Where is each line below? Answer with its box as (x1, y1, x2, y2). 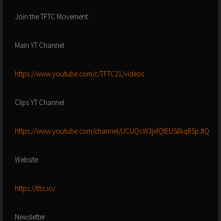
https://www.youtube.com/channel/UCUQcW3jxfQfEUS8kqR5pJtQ (15, 126, 209, 136)
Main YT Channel (15, 40, 64, 50)
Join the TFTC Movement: (15, 12, 89, 22)
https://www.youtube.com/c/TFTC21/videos (15, 69, 144, 79)
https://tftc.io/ (15, 184, 55, 193)
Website (15, 155, 38, 165)
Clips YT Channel (15, 98, 64, 108)
